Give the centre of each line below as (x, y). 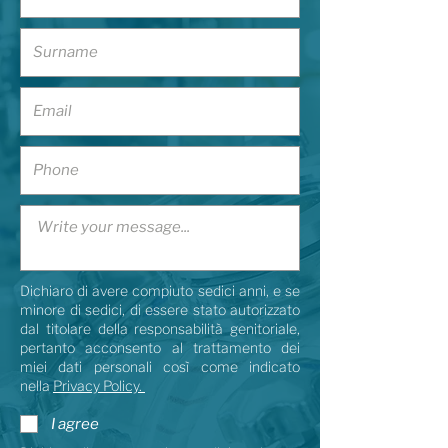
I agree (75, 423)
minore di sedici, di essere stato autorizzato (160, 309)
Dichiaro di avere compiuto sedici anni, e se (160, 290)
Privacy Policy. (99, 385)
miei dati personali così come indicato (160, 366)
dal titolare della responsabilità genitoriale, (160, 328)
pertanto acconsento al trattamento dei (160, 347)
